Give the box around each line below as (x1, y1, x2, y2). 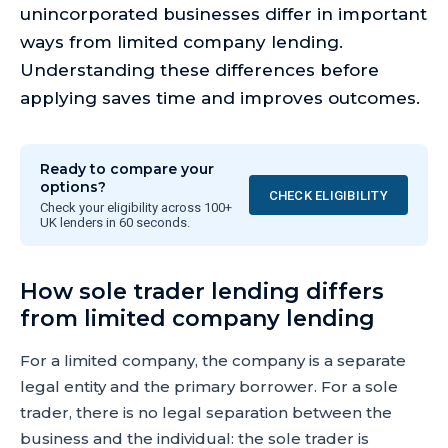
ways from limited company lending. (20, 32, 343, 52)
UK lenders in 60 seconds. (40, 215, 190, 230)
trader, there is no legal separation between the (20, 403, 392, 422)
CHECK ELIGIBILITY (268, 187, 388, 203)
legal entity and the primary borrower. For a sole (20, 377, 398, 396)
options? (40, 178, 106, 196)
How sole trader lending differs (20, 278, 384, 305)
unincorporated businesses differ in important (20, 4, 427, 24)
